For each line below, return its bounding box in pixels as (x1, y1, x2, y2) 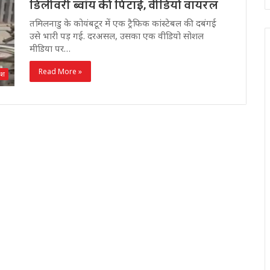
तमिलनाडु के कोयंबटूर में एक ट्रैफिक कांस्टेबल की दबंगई (30, 17, 216, 30)
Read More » (39, 66, 82, 77)
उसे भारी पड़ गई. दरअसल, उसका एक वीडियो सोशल (30, 30, 204, 42)
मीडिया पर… (30, 42, 71, 55)
